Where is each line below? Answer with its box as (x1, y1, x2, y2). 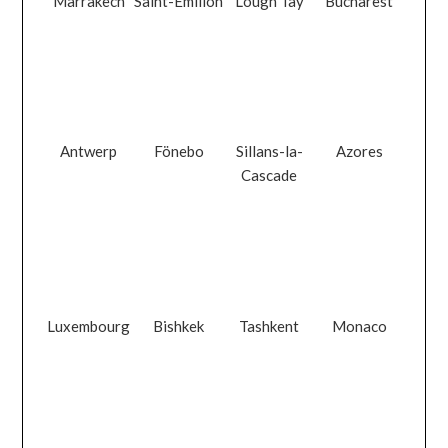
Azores (335, 142, 383, 161)
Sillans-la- (235, 142, 303, 161)
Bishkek (153, 316, 205, 335)
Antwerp (60, 142, 118, 161)
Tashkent (239, 316, 300, 335)
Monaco (331, 316, 387, 335)
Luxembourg (47, 316, 131, 335)
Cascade (241, 166, 298, 185)
